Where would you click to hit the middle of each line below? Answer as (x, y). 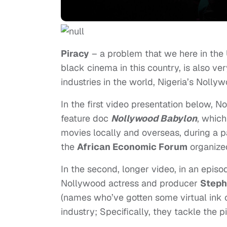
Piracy (75, 54)
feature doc (86, 119)
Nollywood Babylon (154, 119)
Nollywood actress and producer (130, 183)
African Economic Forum (132, 147)
